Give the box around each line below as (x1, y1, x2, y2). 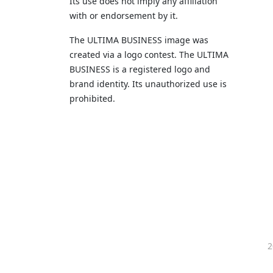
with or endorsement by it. (69, 10, 178, 21)
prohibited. (69, 93, 115, 104)
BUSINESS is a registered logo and (69, 63, 210, 75)
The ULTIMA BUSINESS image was (69, 34, 208, 46)
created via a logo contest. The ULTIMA (69, 49, 229, 60)
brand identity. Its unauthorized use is (69, 78, 227, 90)
